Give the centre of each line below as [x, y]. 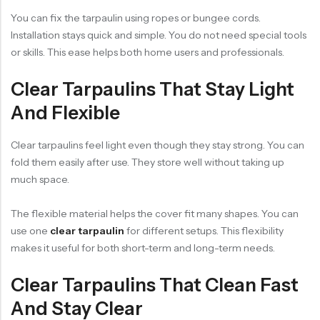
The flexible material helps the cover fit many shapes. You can [155, 214]
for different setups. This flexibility [205, 231]
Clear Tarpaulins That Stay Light [152, 89]
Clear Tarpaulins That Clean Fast [155, 285]
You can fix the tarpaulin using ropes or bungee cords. [136, 18]
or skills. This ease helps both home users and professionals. [147, 52]
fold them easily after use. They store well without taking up [147, 162]
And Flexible [65, 113]
